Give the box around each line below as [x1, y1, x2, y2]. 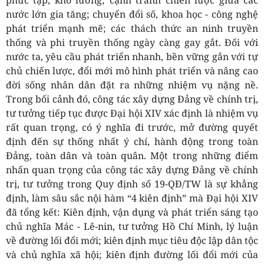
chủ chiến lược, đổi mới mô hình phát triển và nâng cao [6, 64, 258, 78]
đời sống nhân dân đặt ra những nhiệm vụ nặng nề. [6, 78, 258, 92]
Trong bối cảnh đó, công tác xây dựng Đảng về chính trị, [6, 93, 258, 106]
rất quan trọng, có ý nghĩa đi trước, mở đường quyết [6, 121, 258, 134]
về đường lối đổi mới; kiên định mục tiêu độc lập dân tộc [6, 234, 258, 247]
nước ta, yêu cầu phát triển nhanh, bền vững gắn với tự [6, 50, 258, 64]
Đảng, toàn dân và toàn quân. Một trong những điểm [6, 149, 258, 163]
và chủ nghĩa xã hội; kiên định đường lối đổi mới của [6, 248, 258, 262]
